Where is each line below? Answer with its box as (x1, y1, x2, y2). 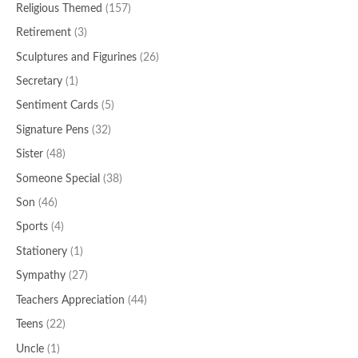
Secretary (16, 76, 62, 88)
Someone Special (16, 173, 100, 185)
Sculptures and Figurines (16, 51, 137, 63)
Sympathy (16, 270, 66, 282)
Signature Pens (16, 124, 89, 136)
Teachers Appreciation (16, 294, 125, 306)
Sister (16, 149, 43, 161)
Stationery (16, 245, 67, 257)
